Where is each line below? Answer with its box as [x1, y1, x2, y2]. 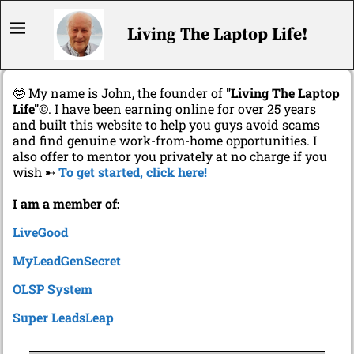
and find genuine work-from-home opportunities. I [13, 132, 317, 149]
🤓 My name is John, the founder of [13, 85, 226, 102]
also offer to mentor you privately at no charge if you [13, 148, 327, 165]
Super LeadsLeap [13, 309, 114, 326]
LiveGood [13, 224, 68, 241]
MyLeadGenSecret [13, 252, 121, 269]
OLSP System [13, 281, 92, 298]
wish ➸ [13, 164, 58, 181]
